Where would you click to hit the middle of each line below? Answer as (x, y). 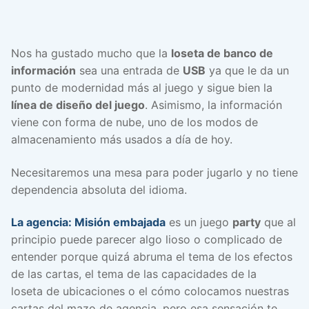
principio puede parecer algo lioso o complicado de (147, 240)
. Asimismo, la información (213, 105)
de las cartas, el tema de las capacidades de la (134, 274)
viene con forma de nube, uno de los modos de (134, 122)
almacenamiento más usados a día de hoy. (122, 140)
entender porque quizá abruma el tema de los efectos (152, 257)
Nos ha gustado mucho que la (91, 53)
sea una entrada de (129, 71)
